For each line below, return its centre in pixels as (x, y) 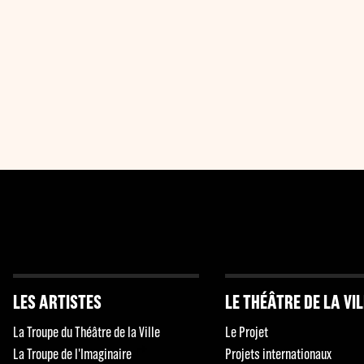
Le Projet (247, 332)
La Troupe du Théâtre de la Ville (86, 332)
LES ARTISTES (57, 301)
